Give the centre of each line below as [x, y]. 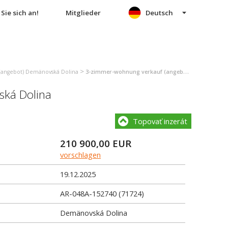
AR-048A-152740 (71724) [102, 193]
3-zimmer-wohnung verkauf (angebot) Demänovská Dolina [134, 72]
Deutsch [159, 13]
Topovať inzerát [160, 121]
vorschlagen [80, 155]
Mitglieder [83, 13]
